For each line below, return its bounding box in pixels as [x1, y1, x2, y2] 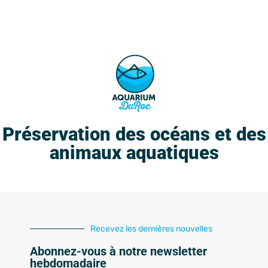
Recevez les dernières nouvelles [90, 223, 212, 234]
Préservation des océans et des [2, 123, 266, 145]
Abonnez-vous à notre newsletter [30, 243, 207, 258]
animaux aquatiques [49, 141, 219, 164]
